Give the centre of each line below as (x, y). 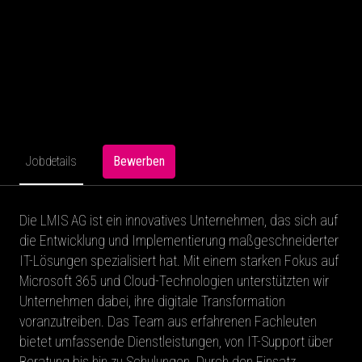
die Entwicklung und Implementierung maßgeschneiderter (179, 240)
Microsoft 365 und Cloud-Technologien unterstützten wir (174, 281)
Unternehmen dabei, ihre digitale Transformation (152, 301)
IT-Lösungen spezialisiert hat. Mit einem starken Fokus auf (179, 261)
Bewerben (139, 161)
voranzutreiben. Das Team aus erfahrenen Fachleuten (168, 321)
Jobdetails (51, 162)
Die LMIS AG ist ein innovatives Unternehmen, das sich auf (179, 220)
